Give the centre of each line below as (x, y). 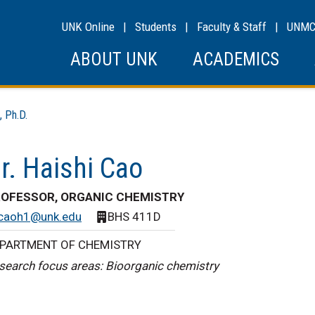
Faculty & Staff (232, 27)
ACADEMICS (236, 59)
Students (156, 27)
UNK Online (88, 27)
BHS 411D (134, 216)
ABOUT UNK (114, 59)
